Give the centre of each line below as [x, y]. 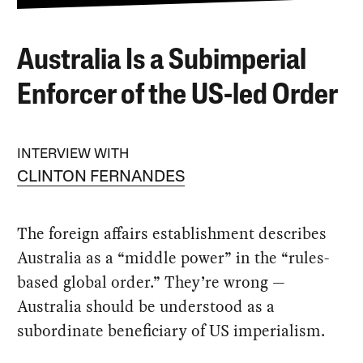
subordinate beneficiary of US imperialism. [171, 331]
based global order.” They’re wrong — [152, 282]
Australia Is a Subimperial [162, 61]
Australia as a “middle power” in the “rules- [173, 258]
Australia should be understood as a [146, 306]
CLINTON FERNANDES [101, 177]
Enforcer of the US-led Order [178, 96]
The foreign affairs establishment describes [172, 233]
